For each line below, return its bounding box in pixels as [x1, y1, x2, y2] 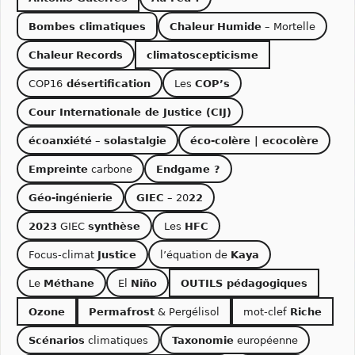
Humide [217, 20, 261, 32]
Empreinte [29, 162, 88, 175]
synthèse [88, 219, 140, 232]
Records [76, 48, 123, 61]
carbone [88, 162, 132, 175]
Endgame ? [156, 162, 220, 175]
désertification [63, 77, 151, 90]
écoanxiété [29, 134, 92, 147]
